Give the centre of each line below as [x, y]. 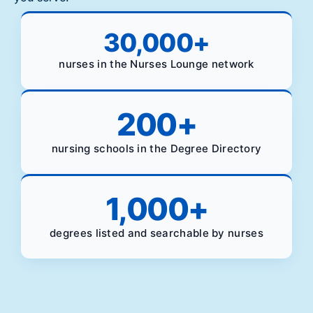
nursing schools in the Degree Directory [156, 148]
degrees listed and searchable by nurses [156, 233]
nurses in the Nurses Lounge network [156, 64]
